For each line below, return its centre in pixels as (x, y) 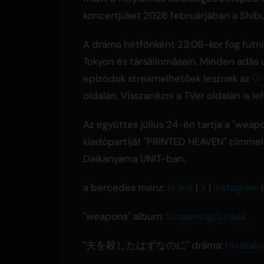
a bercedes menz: (125, 188)
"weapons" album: (125, 217)
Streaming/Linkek (206, 217)
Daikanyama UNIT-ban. (134, 159)
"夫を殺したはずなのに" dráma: (154, 245)
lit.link (180, 188)
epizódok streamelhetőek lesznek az (168, 79)
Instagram (236, 188)
